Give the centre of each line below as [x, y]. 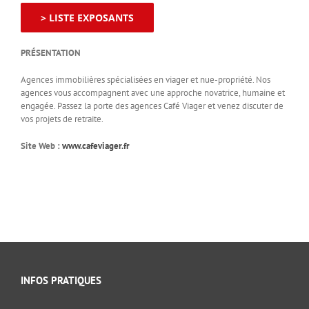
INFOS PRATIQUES [61, 281]
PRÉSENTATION [51, 53]
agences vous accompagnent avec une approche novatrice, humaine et [153, 93]
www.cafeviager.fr [96, 146]
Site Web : [41, 146]
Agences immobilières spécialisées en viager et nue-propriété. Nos [146, 80]
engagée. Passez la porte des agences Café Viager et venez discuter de [152, 106]
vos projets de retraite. [62, 119]
